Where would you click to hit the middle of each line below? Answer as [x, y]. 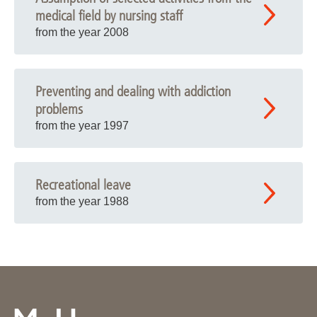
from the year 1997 [82, 126]
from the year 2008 [82, 32]
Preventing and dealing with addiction [133, 92]
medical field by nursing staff [109, 16]
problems [59, 109]
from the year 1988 [82, 201]
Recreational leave [83, 185]
